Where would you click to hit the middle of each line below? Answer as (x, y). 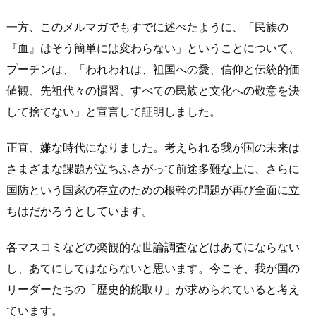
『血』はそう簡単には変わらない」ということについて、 (153, 48)
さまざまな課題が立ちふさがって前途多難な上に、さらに (153, 168)
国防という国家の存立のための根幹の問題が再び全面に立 (153, 189)
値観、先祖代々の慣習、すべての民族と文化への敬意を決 (153, 91)
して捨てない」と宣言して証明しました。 (114, 112)
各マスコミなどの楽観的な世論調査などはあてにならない (153, 247)
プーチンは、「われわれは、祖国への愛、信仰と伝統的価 (153, 69)
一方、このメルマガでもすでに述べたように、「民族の (147, 27)
